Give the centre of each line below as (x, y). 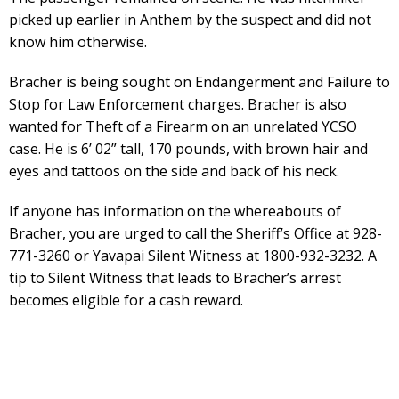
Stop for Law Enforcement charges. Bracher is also (178, 105)
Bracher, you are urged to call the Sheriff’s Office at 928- (195, 234)
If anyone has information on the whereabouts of (175, 212)
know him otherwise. (78, 42)
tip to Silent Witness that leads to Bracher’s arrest (175, 278)
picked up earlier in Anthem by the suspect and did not (190, 20)
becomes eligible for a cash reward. (126, 301)
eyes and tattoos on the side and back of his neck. (174, 171)
